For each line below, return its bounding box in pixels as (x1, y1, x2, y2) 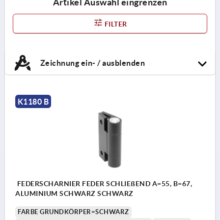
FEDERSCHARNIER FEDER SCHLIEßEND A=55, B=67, (15, 179, 192, 188)
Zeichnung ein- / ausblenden (38, 58, 145, 67)
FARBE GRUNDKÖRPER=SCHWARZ (18, 208, 129, 216)
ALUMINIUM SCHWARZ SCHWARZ (15, 189, 134, 197)
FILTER (103, 20, 127, 28)
